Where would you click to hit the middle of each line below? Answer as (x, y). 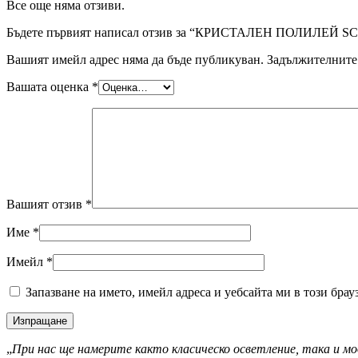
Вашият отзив (46, 205)
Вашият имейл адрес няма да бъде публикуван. (135, 60)
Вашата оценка (49, 87)
